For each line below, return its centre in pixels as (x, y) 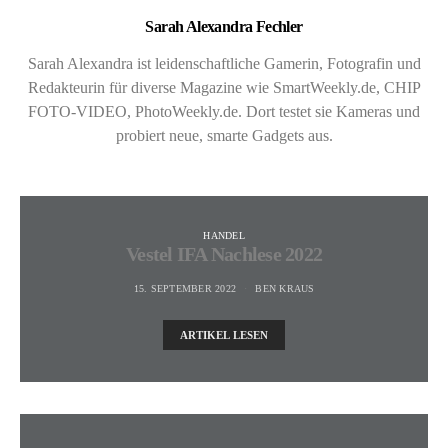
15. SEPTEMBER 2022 (184, 288)
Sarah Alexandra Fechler (224, 26)
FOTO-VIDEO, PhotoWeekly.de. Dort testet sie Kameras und (224, 111)
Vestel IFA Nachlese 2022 (224, 253)
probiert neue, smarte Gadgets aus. (224, 135)
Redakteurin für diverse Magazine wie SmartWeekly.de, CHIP (224, 87)
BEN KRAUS (285, 288)
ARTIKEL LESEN (224, 334)
